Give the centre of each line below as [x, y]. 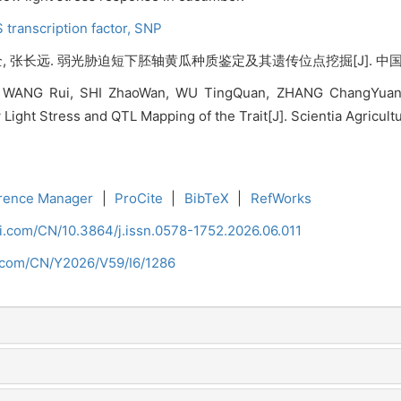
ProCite [139, 198]
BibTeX [206, 198]
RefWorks [281, 198]
